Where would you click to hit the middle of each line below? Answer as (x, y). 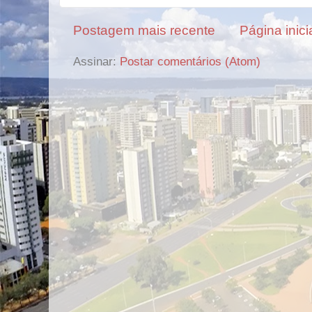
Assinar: (96, 61)
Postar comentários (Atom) (190, 61)
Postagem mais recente (144, 30)
